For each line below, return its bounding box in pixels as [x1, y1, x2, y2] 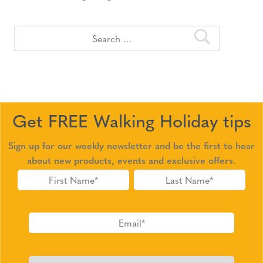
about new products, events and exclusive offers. [27, 153, 236, 167]
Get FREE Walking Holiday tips [12, 107, 251, 134]
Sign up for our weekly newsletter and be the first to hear [8, 139, 255, 153]
